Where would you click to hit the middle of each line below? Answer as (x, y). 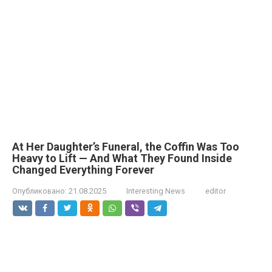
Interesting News (156, 191)
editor (216, 191)
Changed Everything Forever (83, 170)
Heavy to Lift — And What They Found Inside (122, 158)
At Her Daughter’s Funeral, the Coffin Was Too (126, 147)
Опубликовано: (39, 191)
